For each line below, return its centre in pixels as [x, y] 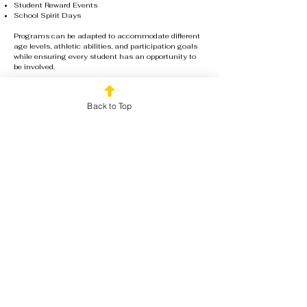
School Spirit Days [47, 15]
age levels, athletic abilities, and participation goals [106, 46]
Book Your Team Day [110, 94]
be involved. [34, 67]
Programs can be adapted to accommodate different [107, 36]
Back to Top [110, 106]
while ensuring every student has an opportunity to [105, 57]
